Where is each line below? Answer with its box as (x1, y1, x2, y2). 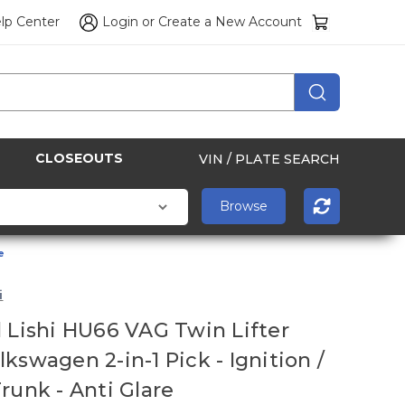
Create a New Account (158, 14, 303, 31)
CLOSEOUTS (35, 150, 123, 167)
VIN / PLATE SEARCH (199, 150, 340, 167)
